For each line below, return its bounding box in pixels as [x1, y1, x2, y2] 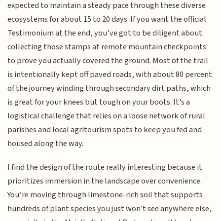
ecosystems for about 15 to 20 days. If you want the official [7, 13, 207, 25]
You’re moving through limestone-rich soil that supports [7, 189, 203, 201]
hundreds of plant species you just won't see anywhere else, [7, 203, 212, 215]
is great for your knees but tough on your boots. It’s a [7, 96, 190, 108]
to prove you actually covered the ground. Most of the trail [7, 54, 209, 67]
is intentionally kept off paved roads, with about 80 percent [7, 68, 213, 80]
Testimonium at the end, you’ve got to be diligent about [7, 27, 203, 39]
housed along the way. [7, 137, 84, 149]
